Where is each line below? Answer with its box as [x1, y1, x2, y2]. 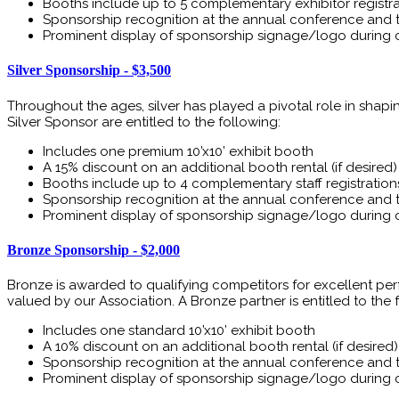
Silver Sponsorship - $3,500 [7, 62, 171, 78]
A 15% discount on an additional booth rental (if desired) [43, 159, 397, 175]
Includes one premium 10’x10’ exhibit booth [43, 142, 313, 159]
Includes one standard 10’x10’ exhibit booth [43, 322, 315, 339]
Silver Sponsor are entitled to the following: [7, 113, 281, 130]
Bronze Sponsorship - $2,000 [7, 241, 180, 257]
